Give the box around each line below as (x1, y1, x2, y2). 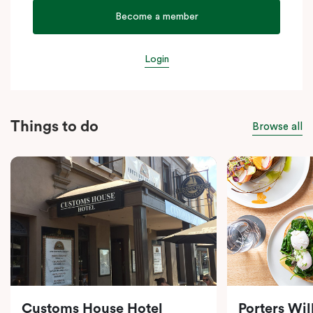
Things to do (10, 118, 99, 134)
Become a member (115, 11, 198, 22)
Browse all (252, 121, 303, 132)
